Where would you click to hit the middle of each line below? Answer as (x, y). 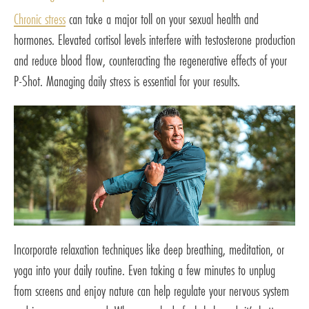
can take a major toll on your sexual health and (162, 19)
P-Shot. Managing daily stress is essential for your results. (127, 81)
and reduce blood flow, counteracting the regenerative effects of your (150, 60)
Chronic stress (40, 19)
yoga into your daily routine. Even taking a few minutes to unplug (144, 270)
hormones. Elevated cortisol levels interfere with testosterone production (154, 39)
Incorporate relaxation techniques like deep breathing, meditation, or (149, 250)
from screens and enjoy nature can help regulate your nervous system (151, 291)
